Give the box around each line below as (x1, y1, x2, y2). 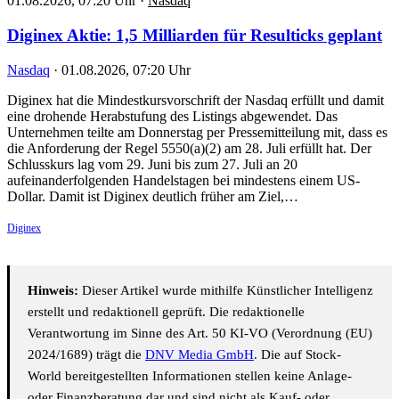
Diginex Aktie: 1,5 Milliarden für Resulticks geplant (7, 25, 382, 45)
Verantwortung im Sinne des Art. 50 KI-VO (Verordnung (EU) (28, 325, 372, 340)
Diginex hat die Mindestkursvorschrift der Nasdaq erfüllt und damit (7, 92, 384, 108)
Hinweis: (28, 282, 78, 297)
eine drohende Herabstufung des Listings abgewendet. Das (7, 108, 338, 124)
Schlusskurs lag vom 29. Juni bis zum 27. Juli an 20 (7, 156, 297, 172)
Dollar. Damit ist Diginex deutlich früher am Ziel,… (7, 188, 298, 204)
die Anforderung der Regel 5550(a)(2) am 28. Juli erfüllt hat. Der (7, 140, 371, 156)
